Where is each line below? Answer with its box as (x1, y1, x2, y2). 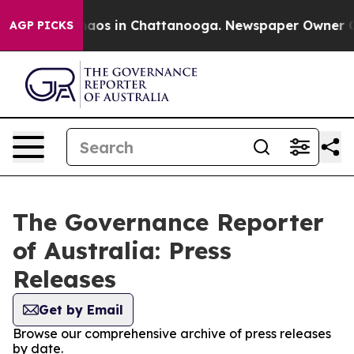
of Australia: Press (13, 235, 232, 265)
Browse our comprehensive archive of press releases (13, 326, 331, 341)
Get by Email (39, 302, 123, 318)
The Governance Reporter (13, 207, 324, 237)
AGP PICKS (9, 18, 73, 32)
